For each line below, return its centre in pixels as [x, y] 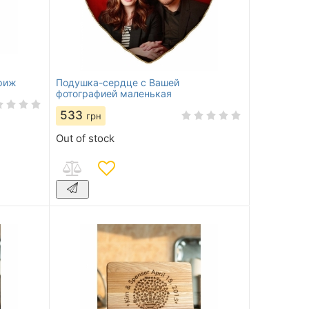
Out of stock [86, 138]
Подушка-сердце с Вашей [118, 82]
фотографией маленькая [114, 93]
